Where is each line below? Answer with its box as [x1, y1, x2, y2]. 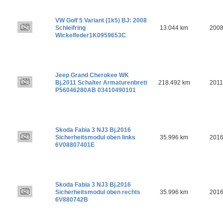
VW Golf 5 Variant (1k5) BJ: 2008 [55, 16, 147, 24]
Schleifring [55, 24, 86, 31]
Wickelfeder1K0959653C [55, 31, 126, 39]
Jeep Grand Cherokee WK [55, 71, 129, 79]
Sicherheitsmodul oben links [55, 133, 135, 141]
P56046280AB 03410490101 [55, 86, 136, 94]
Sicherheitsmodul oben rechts [55, 188, 140, 196]
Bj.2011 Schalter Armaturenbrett [55, 79, 147, 86]
